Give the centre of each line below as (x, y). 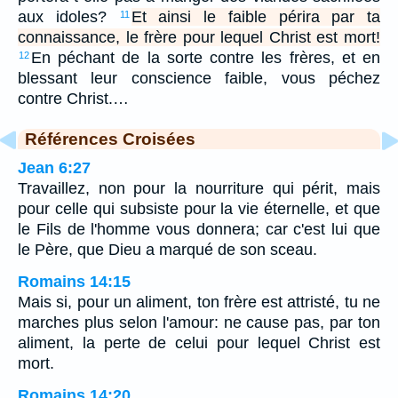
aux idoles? (68, 16)
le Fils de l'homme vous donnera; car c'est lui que (199, 229)
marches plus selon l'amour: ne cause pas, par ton (199, 322)
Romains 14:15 (74, 281)
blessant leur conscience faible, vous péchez (199, 78)
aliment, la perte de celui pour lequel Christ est (199, 342)
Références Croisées (110, 138)
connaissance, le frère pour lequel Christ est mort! (199, 37)
